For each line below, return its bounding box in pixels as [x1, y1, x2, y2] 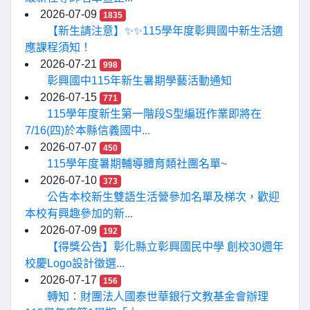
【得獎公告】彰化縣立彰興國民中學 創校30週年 [47, 241, 284, 253]
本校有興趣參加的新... [25, 208, 133, 219]
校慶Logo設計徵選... [25, 257, 125, 269]
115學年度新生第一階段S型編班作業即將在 [47, 108, 262, 120]
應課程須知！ [25, 42, 91, 53]
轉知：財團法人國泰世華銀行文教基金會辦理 [47, 291, 268, 302]
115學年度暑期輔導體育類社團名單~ [47, 158, 227, 170]
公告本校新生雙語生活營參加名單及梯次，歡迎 [47, 191, 280, 203]
